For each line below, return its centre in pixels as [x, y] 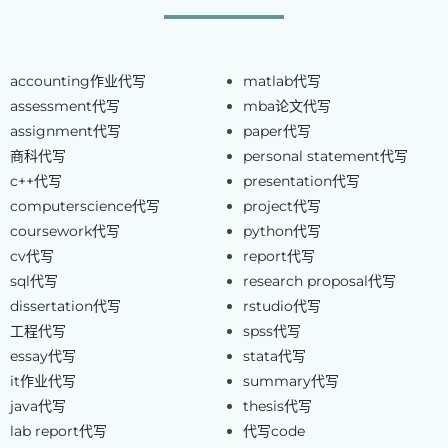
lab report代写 [58, 431]
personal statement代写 [325, 156]
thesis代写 [277, 406]
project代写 [281, 206]
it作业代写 [42, 381]
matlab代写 [281, 81]
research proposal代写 [319, 281]
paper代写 [276, 131]
